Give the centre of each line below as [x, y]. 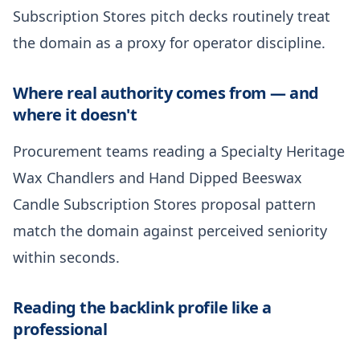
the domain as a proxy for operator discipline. [169, 42]
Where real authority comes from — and [166, 92]
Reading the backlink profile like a [142, 307]
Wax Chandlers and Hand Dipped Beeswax [157, 177]
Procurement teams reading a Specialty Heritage [179, 151]
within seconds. [66, 257]
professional [60, 329]
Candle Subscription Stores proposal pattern [164, 204]
